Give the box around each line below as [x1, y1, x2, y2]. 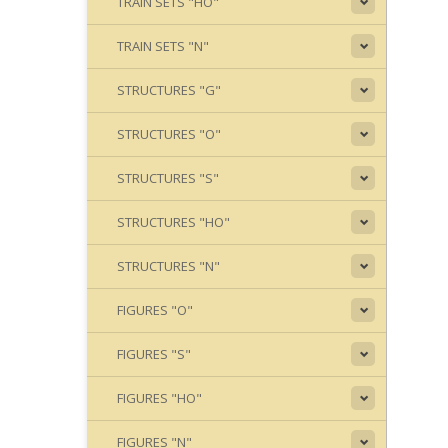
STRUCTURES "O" [117, 125, 221, 143]
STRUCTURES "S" [117, 169, 219, 187]
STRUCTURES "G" [117, 81, 221, 99]
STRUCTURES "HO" [117, 213, 230, 231]
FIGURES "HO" [117, 389, 202, 407]
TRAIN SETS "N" [117, 37, 209, 55]
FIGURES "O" [117, 301, 193, 319]
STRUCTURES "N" [117, 257, 220, 275]
